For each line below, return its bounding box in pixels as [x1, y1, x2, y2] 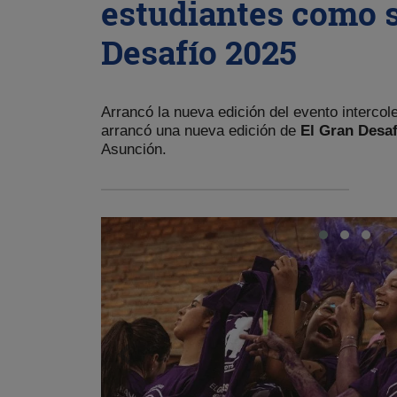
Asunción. [101, 140, 167, 158]
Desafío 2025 [101, 29, 297, 74]
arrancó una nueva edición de [101, 121, 300, 139]
